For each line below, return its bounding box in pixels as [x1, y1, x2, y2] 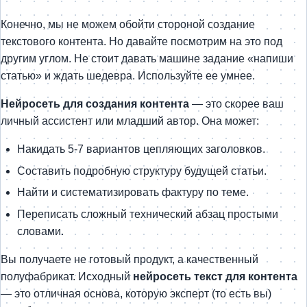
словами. [17, 225, 64, 237]
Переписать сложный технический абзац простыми [17, 208, 278, 220]
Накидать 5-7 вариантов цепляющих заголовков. [17, 143, 265, 156]
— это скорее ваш [189, 98, 284, 110]
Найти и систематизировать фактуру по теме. [17, 186, 249, 199]
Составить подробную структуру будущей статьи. [17, 164, 267, 177]
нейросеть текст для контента [133, 270, 297, 282]
